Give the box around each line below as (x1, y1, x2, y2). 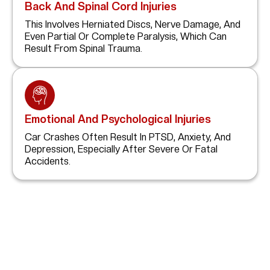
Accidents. (25, 155, 71, 168)
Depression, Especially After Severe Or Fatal (25, 143, 218, 155)
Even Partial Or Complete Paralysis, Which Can (25, 31, 227, 43)
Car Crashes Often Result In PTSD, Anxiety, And (25, 131, 231, 143)
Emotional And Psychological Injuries (25, 113, 211, 126)
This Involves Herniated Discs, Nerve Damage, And (25, 19, 240, 31)
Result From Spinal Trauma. (25, 43, 142, 55)
